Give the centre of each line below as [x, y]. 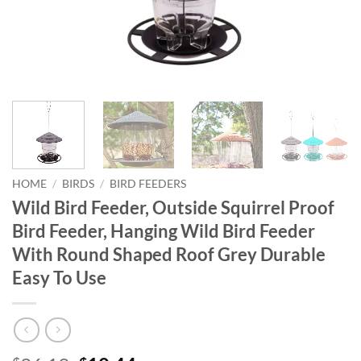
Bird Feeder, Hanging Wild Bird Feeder [164, 230]
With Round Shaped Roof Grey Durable [169, 254]
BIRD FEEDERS [148, 183]
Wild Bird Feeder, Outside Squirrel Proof [173, 207]
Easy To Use [59, 277]
